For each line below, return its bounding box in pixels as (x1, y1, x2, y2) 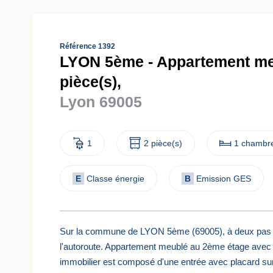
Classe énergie (87, 173, 144, 183)
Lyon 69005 (60, 93, 142, 110)
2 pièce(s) (144, 138, 182, 149)
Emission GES (196, 173, 251, 183)
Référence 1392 (60, 42, 115, 51)
